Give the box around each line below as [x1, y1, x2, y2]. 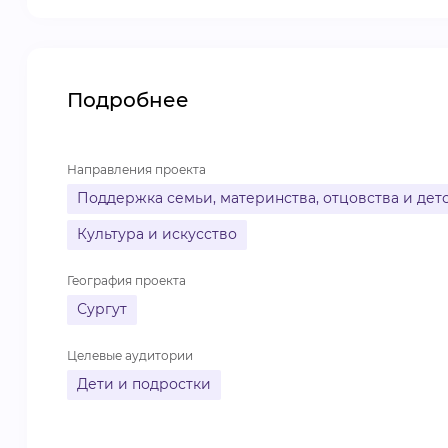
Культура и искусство [77, 225, 237, 243]
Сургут [77, 300, 127, 318]
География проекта [67, 273, 186, 288]
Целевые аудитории [67, 348, 193, 363]
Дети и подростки [77, 375, 211, 393]
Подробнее [67, 88, 189, 112]
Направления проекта [67, 162, 206, 177]
